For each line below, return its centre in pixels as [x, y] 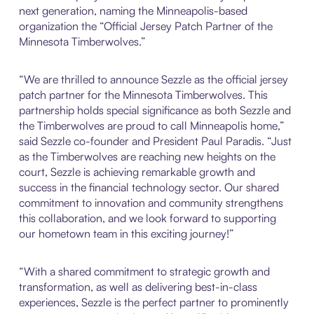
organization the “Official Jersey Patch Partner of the [145, 26]
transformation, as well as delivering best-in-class [138, 286]
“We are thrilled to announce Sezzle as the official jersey [153, 79]
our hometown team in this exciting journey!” [126, 233]
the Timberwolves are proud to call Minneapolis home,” [151, 125]
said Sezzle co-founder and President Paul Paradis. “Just [155, 141]
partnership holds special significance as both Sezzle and [155, 110]
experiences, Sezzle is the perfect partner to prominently [153, 302]
